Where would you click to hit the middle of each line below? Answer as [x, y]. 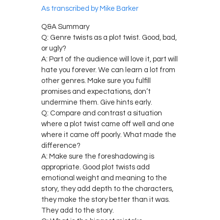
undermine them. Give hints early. [97, 102]
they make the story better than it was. [106, 199]
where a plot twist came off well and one [108, 124]
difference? [61, 145]
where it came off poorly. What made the [109, 135]
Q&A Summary [65, 27]
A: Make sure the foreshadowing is [98, 156]
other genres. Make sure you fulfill [96, 81]
